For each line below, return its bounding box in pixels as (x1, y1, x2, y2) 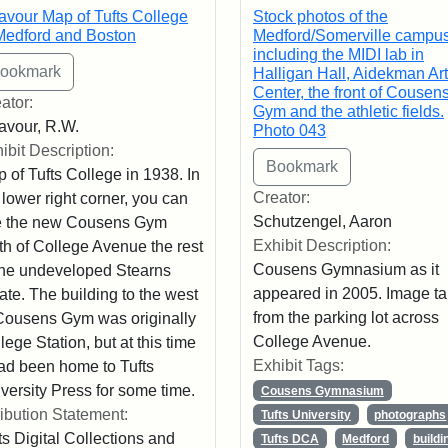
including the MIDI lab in (252, 45, 424, 63)
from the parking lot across (252, 308, 439, 326)
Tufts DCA (260, 431, 319, 446)
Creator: (252, 188, 310, 206)
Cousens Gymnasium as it (252, 260, 439, 278)
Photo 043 (252, 121, 326, 139)
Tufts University (260, 407, 351, 422)
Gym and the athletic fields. (252, 102, 444, 120)
